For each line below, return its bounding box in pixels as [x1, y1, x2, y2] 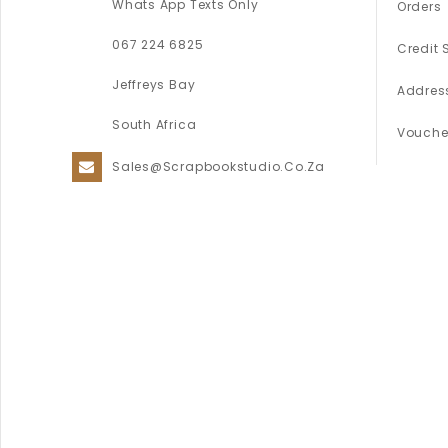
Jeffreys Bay [112, 76, 196, 94]
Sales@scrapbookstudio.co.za [112, 158, 326, 176]
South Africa [112, 116, 197, 134]
